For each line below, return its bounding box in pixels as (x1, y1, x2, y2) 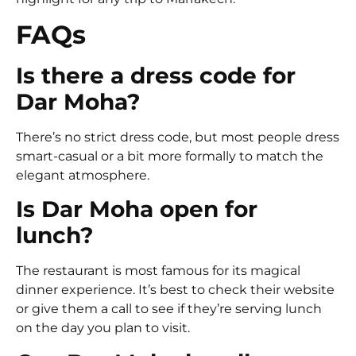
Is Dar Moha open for (16, 195, 257, 223)
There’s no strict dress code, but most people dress (16, 130, 339, 145)
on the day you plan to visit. (16, 320, 190, 336)
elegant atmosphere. (16, 168, 149, 184)
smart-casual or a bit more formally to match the (16, 149, 323, 164)
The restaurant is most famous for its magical (16, 263, 300, 279)
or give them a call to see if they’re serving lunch (16, 301, 322, 317)
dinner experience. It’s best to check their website (16, 282, 335, 298)
